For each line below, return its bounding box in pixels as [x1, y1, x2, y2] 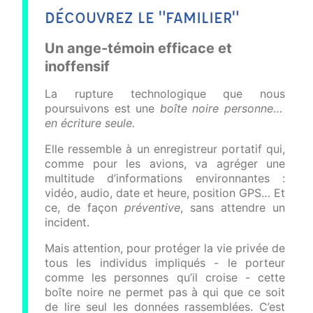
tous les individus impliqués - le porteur [45, 256, 285, 270]
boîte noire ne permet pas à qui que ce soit [45, 285, 285, 299]
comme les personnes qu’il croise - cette [45, 270, 285, 284]
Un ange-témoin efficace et [45, 40, 232, 57]
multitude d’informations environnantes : [45, 171, 285, 185]
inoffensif [45, 58, 110, 75]
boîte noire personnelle [159, 101, 286, 115]
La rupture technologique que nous [45, 87, 285, 101]
